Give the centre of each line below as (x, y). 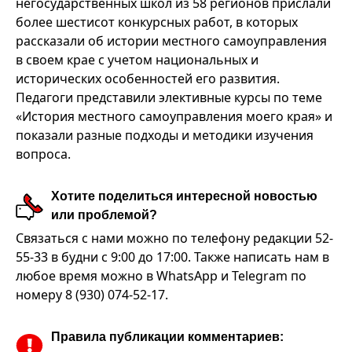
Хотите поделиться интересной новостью (184, 196)
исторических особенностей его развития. (148, 79)
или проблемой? (104, 215)
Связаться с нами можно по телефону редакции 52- (174, 238)
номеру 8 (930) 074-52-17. (92, 295)
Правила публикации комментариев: (167, 337)
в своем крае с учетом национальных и (137, 60)
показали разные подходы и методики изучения (165, 135)
